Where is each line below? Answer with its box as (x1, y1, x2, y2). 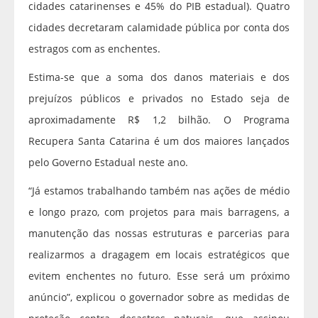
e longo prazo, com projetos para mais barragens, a (28, 205, 290, 219)
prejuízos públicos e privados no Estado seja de (28, 92, 290, 106)
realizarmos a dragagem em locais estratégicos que (28, 248, 290, 262)
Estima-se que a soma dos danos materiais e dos (28, 70, 290, 84)
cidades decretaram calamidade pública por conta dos (28, 21, 290, 35)
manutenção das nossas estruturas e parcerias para (28, 226, 290, 241)
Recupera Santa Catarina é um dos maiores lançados (28, 134, 290, 148)
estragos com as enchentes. (28, 42, 160, 56)
